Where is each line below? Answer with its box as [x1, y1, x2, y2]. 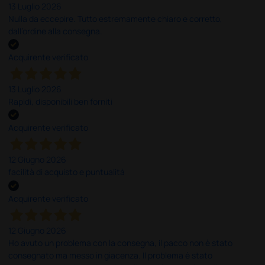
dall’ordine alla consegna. [8, 25, 103, 37]
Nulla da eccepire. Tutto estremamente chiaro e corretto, [8, 13, 223, 25]
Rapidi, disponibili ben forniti [8, 96, 113, 108]
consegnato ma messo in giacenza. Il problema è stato [8, 249, 213, 261]
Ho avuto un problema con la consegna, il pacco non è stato [8, 237, 233, 248]
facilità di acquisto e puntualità [8, 166, 125, 178]
